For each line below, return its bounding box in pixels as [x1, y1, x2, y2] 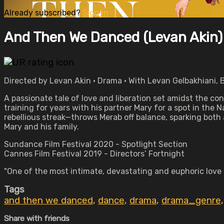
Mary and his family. [4, 122, 79, 131]
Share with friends [4, 214, 69, 223]
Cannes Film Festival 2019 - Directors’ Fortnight [4, 149, 184, 158]
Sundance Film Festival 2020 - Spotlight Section [4, 139, 187, 149]
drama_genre [161, 195, 221, 206]
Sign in [82, 7, 108, 17]
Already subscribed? [4, 7, 82, 17]
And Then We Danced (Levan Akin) [4, 28, 222, 45]
